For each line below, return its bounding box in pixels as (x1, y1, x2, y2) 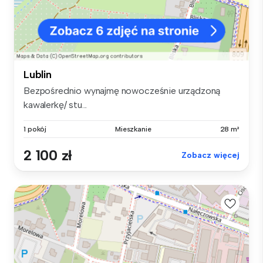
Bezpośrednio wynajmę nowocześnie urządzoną (23, 85, 221, 97)
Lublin (23, 68, 52, 82)
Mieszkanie (114, 125, 151, 134)
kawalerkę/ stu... (23, 99, 87, 111)
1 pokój (23, 125, 47, 134)
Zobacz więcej (181, 150, 240, 161)
